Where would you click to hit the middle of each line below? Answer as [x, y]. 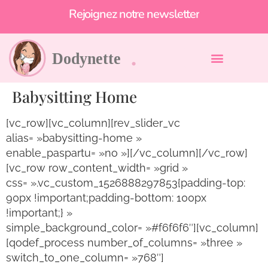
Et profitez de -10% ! [130, 16]
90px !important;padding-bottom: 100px [106, 197]
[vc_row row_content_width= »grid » [97, 167]
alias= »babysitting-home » [74, 138]
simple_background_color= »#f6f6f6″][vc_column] [132, 227]
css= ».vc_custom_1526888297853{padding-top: [126, 182]
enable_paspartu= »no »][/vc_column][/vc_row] [127, 153]
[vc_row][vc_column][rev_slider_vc [93, 123]
